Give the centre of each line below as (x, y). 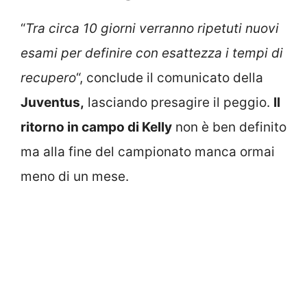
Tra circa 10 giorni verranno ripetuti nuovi (152, 28)
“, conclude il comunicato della (170, 77)
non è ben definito (229, 127)
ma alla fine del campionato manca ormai (148, 151)
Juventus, (52, 102)
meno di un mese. (75, 176)
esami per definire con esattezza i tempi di (152, 53)
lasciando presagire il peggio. (179, 102)
